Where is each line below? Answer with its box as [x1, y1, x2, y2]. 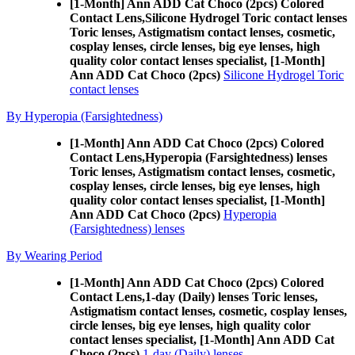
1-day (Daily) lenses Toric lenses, [145, 290, 318, 303]
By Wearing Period [6, 249, 102, 262]
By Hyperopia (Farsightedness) [6, 109, 162, 123]
